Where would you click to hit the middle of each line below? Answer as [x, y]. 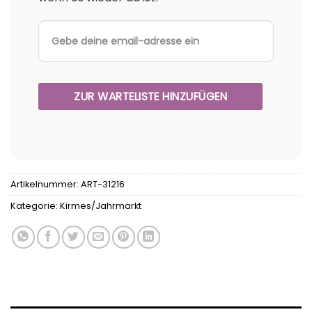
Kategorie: [35, 206]
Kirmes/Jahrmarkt [101, 206]
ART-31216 [103, 185]
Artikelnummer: [46, 185]
